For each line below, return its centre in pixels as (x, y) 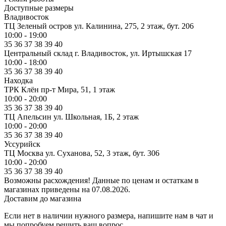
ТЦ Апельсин (28, 117)
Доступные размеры (39, 8)
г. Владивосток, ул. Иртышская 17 (133, 53)
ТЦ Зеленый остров (38, 26)
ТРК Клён (21, 89)
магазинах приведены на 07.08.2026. (67, 189)
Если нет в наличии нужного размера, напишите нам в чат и (109, 215)
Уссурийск (22, 144)
